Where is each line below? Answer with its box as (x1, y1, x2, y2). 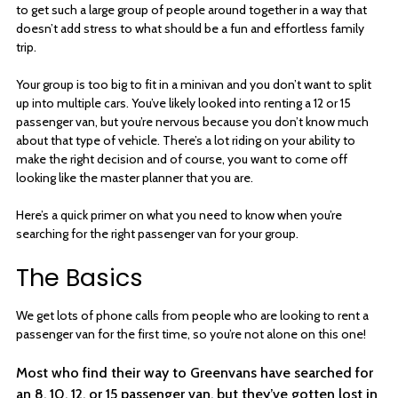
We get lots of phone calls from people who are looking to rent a (16, 306, 369, 323)
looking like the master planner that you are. (16, 169, 253, 186)
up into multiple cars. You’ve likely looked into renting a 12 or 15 (16, 94, 351, 111)
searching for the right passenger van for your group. (16, 225, 301, 242)
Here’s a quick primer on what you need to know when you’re (16, 206, 342, 223)
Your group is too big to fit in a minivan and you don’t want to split (16, 76, 371, 92)
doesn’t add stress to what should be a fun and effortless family (16, 20, 364, 36)
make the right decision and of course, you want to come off (16, 150, 347, 167)
